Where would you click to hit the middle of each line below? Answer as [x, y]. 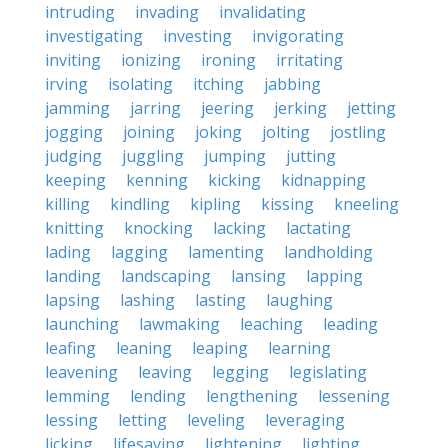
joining [149, 132]
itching [218, 84]
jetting [371, 108]
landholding [328, 252]
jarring [155, 108]
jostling [358, 132]
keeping [75, 180]
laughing [299, 300]
